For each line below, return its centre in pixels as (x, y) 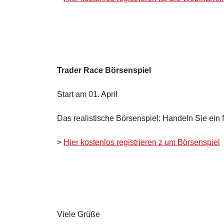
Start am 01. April (87, 94)
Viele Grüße (78, 214)
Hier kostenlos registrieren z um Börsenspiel (142, 142)
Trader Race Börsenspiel (104, 70)
